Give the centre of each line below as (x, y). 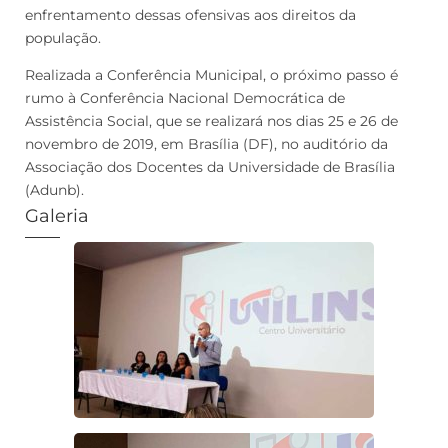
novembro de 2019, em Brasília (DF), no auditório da (206, 143)
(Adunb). (54, 189)
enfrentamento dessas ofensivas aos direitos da (190, 14)
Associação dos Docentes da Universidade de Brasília (210, 166)
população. (63, 37)
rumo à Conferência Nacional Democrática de (185, 97)
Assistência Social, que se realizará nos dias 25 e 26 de (211, 120)
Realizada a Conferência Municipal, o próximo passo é (211, 74)
